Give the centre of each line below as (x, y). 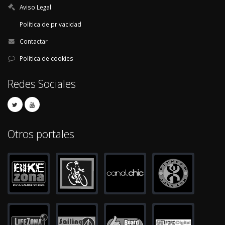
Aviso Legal (35, 7)
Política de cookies (46, 58)
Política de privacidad (50, 24)
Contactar (34, 41)
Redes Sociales (42, 83)
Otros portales (41, 134)
